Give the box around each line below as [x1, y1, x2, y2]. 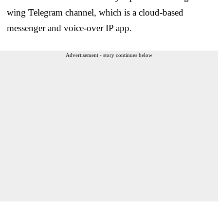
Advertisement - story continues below [66, 52, 152, 58]
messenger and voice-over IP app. [7, 22, 132, 33]
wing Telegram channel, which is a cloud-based [7, 7, 183, 18]
